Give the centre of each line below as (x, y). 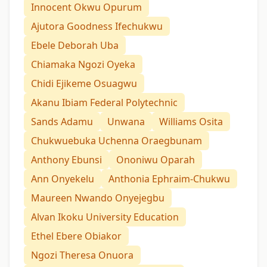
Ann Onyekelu (63, 179)
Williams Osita (191, 122)
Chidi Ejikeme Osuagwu (84, 84)
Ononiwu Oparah (156, 160)
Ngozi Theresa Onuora (82, 255)
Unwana (126, 122)
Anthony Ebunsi (66, 160)
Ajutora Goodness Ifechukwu (97, 27)
